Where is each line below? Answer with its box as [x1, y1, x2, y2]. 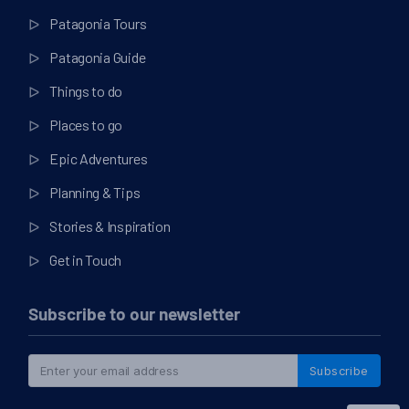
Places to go [49, 116, 123, 134]
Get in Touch [49, 251, 122, 269]
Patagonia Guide [49, 48, 146, 67]
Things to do [49, 82, 123, 100]
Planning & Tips [49, 184, 141, 202]
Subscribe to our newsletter [28, 308, 241, 326]
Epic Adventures [49, 150, 148, 168]
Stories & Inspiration [49, 217, 171, 236]
